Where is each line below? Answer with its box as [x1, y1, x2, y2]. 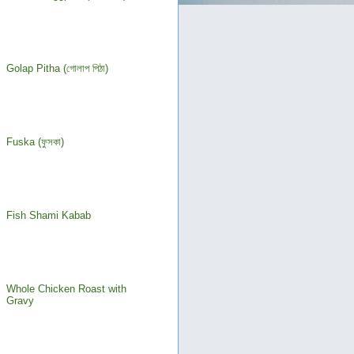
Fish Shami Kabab [6, 209, 92, 222]
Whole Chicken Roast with [6, 283, 127, 296]
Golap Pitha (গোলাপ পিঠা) [6, 62, 109, 75]
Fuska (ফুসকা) [6, 136, 65, 149]
